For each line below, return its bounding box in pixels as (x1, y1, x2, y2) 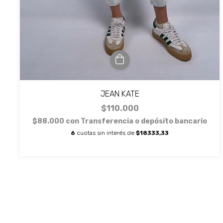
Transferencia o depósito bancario (81, 116, 208, 125)
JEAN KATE (100, 89, 139, 99)
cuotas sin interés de (75, 129, 136, 136)
